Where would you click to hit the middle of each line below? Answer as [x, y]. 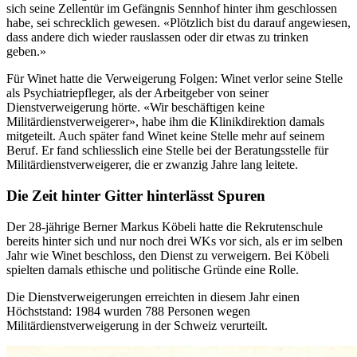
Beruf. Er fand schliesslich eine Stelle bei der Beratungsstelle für [167, 151]
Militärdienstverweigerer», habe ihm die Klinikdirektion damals [165, 122]
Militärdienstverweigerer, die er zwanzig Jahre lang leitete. [152, 165]
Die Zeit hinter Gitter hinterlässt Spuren [136, 195]
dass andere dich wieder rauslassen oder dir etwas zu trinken [157, 37]
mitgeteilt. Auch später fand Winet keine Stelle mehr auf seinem [165, 136]
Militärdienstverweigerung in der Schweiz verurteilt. [137, 325]
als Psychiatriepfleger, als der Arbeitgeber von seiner [137, 93]
